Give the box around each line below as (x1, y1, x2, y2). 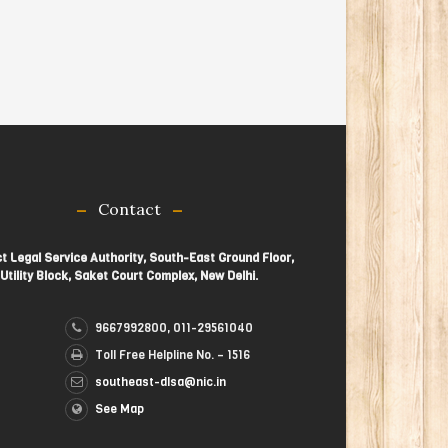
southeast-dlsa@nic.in (95, 373, 227, 390)
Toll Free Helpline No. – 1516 (95, 346, 251, 363)
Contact (97, 198, 161, 219)
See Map (95, 400, 145, 417)
